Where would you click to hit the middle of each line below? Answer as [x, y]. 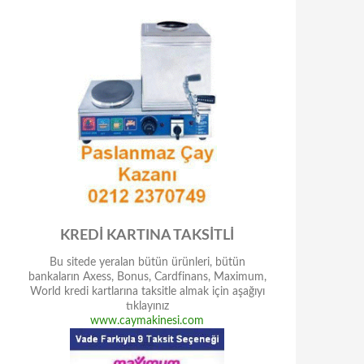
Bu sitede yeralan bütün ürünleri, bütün [147, 262]
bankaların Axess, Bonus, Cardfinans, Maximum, [147, 277]
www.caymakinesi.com [147, 321]
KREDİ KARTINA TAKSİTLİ [147, 236]
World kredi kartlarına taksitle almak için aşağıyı [147, 292]
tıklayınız [147, 306]
